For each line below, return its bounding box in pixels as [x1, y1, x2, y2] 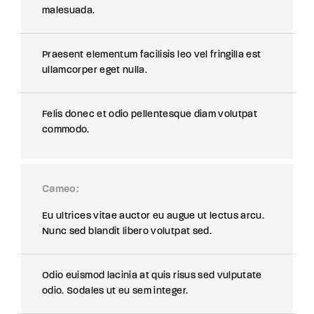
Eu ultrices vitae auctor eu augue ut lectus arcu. [42, 211, 265, 221]
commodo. [42, 125, 90, 135]
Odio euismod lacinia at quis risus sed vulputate [42, 271, 262, 281]
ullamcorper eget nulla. [42, 65, 148, 76]
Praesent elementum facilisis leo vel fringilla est [42, 50, 261, 60]
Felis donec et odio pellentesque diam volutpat [42, 109, 258, 120]
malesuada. [42, 6, 95, 16]
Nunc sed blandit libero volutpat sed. [42, 226, 212, 237]
